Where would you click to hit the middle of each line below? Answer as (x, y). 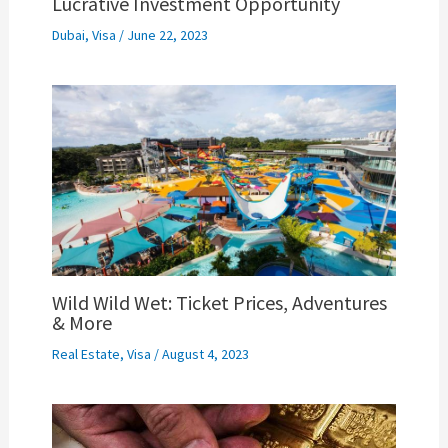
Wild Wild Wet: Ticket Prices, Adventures (219, 303)
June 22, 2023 (167, 34)
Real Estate (85, 354)
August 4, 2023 (205, 354)
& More (81, 323)
